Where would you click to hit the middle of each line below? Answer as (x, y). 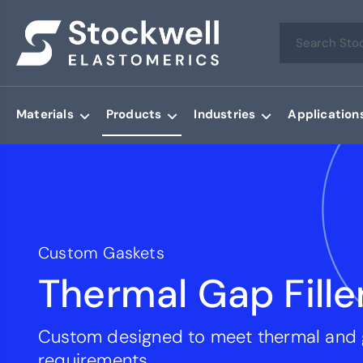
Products (134, 114)
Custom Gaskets (101, 253)
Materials (45, 114)
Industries (225, 114)
